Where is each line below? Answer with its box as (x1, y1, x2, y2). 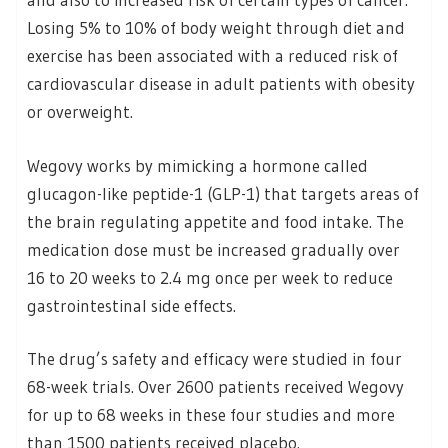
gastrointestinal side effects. (27, 294, 236, 316)
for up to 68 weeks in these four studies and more (27, 404, 395, 426)
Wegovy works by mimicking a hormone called (27, 154, 368, 176)
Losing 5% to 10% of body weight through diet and (27, 17, 405, 39)
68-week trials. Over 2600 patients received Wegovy (27, 376, 404, 398)
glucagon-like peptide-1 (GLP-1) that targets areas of (27, 182, 419, 204)
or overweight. (27, 101, 133, 123)
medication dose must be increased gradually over (27, 238, 400, 260)
